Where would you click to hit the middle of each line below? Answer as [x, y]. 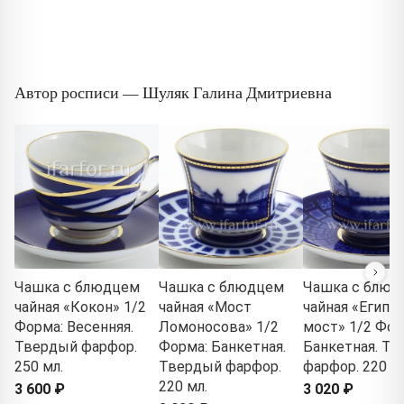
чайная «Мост [205, 307]
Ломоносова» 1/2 [219, 326]
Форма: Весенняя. [74, 326]
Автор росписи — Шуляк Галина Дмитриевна [173, 92]
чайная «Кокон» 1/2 [80, 307]
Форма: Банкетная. [222, 346]
